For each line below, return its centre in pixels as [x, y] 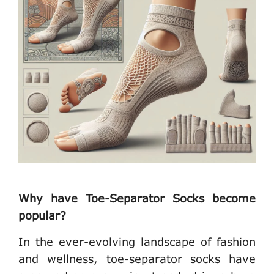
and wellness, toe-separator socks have [137, 259]
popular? [42, 216]
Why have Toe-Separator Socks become [137, 198]
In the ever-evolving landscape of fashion [137, 242]
